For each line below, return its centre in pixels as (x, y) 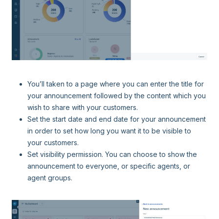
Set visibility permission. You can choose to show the (112, 154)
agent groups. (51, 178)
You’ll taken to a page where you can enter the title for (116, 84)
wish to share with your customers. (84, 108)
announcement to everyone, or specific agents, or (109, 166)
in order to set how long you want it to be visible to (109, 131)
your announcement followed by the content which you (117, 96)
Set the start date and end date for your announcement (117, 119)
